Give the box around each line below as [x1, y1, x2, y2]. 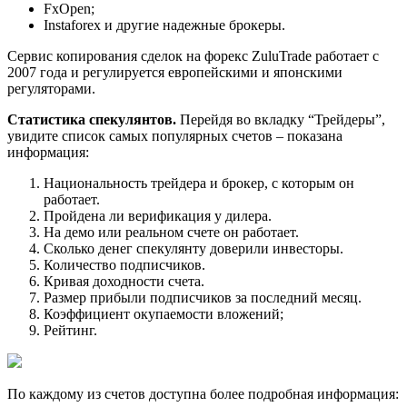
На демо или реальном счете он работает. [44, 224, 299, 240]
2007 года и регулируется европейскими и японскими [7, 65, 342, 80]
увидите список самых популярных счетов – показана [7, 128, 342, 144]
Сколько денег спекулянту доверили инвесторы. [44, 241, 343, 256]
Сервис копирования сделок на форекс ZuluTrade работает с [7, 48, 379, 64]
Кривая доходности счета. [44, 273, 204, 289]
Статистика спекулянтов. [7, 112, 176, 127]
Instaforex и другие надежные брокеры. [44, 17, 285, 33]
